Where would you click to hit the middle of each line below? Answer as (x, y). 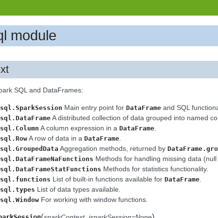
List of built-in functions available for (108, 179)
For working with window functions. (93, 199)
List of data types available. (78, 189)
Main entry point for (94, 107)
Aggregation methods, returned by (113, 148)
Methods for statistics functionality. (155, 169)
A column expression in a (79, 128)
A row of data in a (56, 138)
